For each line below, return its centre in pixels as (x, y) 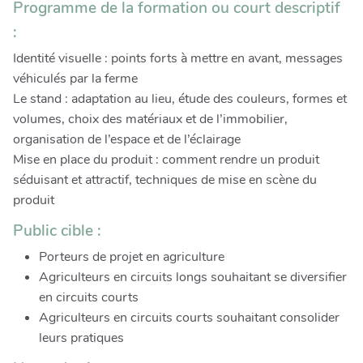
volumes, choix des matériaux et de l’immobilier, (150, 119)
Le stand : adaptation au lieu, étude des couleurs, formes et (180, 99)
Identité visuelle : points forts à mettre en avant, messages (178, 58)
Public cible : (59, 231)
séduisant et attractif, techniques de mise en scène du (165, 180)
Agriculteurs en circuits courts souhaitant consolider (189, 318)
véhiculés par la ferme (75, 79)
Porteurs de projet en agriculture (132, 257)
